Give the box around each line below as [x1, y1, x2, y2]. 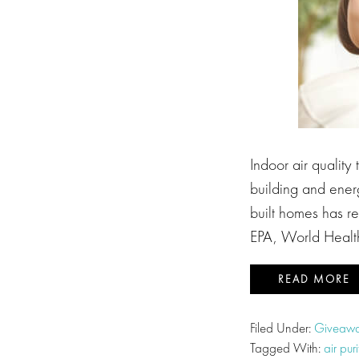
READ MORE [278, 272, 350, 286]
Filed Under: [250, 319, 314, 337]
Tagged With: [250, 339, 324, 357]
